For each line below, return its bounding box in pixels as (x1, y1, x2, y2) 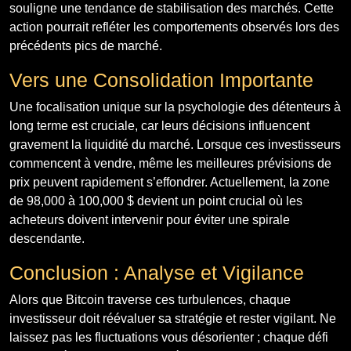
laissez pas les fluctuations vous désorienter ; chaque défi (9, 330, 328, 344)
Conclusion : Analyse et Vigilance (9, 261, 304, 284)
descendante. (9, 231, 85, 245)
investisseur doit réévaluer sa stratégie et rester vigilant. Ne (9, 311, 336, 325)
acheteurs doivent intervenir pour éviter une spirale (9, 212, 290, 226)
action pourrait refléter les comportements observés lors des (9, 20, 339, 34)
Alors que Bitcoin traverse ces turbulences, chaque (9, 292, 291, 306)
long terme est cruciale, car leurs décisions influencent (9, 118, 309, 132)
